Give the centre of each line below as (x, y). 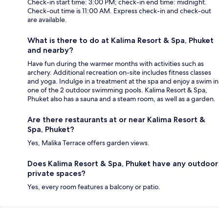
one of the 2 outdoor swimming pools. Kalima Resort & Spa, (117, 90)
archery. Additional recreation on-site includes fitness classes (119, 72)
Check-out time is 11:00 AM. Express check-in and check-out (119, 11)
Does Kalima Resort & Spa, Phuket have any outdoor (123, 163)
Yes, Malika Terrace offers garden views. (88, 142)
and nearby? (50, 50)
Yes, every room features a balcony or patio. (94, 186)
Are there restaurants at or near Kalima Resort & (116, 119)
